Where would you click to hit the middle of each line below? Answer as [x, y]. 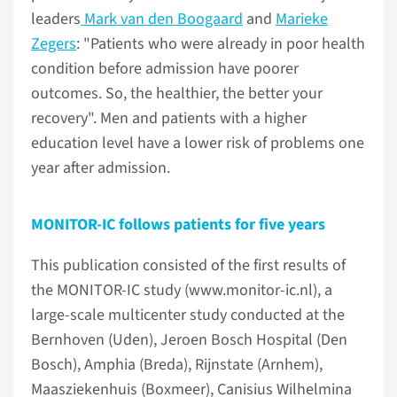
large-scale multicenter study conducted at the [188, 315]
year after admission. [101, 168]
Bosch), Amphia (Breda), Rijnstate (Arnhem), [177, 365]
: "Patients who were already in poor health [221, 44]
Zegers [54, 44]
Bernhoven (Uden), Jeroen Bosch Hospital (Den [189, 340]
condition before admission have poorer [165, 69]
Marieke [302, 19]
